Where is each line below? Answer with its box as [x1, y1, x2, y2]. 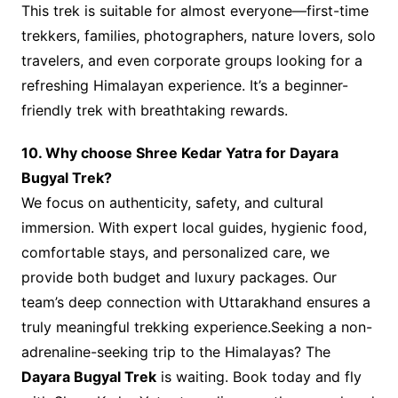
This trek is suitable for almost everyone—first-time [20, 2, 369, 20]
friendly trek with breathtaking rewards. [20, 101, 288, 120]
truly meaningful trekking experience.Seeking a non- [20, 318, 372, 337]
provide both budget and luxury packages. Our [20, 268, 337, 287]
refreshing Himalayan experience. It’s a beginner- [20, 76, 348, 95]
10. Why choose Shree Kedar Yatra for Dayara [20, 144, 338, 163]
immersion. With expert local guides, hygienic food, [20, 219, 367, 237]
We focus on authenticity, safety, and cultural [20, 194, 323, 212]
